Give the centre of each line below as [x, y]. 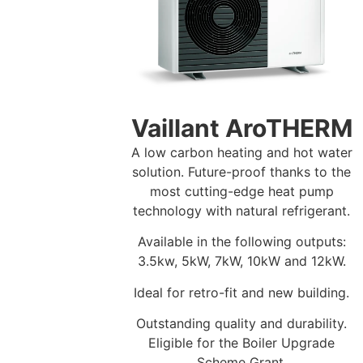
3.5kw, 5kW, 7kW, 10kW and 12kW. [241, 261]
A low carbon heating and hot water [241, 152]
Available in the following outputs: [241, 242]
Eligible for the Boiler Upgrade [241, 343]
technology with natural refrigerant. [241, 210]
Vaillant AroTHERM [241, 128]
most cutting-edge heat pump [241, 191]
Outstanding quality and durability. [241, 324]
